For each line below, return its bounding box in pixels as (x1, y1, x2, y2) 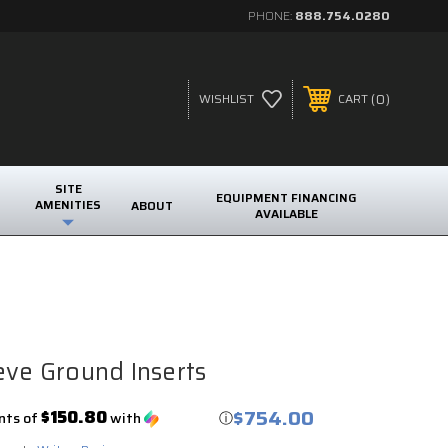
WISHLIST (198, 89, 254, 108)
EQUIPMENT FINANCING (216, 187, 358, 207)
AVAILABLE (255, 203, 319, 223)
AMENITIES (35, 195, 102, 214)
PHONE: (248, 6, 295, 25)
